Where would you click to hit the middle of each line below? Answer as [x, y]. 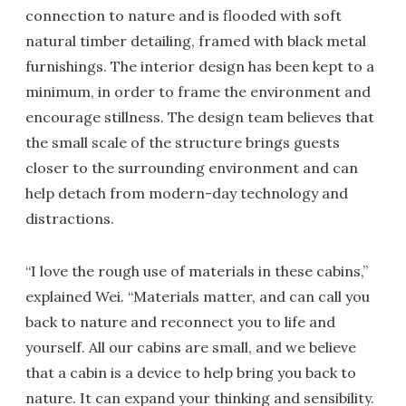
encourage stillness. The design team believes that [200, 116]
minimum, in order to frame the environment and [198, 91]
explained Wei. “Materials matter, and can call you [198, 296]
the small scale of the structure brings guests [183, 142]
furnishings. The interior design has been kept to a [200, 66]
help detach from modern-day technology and [187, 193]
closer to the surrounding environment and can [192, 167]
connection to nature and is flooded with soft [184, 15]
